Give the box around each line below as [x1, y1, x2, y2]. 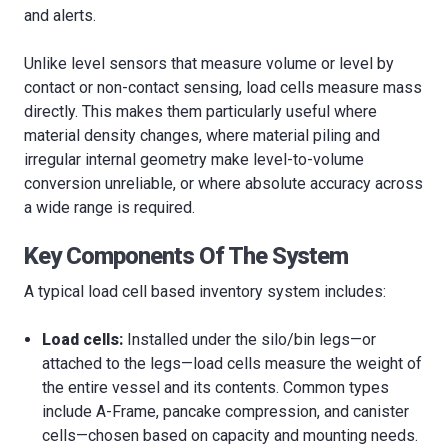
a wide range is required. [24, 198, 195, 217]
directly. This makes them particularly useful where [24, 102, 377, 121]
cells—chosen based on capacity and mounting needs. [42, 426, 419, 445]
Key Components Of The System [24, 242, 348, 270]
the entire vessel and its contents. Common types [42, 378, 390, 397]
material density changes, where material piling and [24, 126, 380, 145]
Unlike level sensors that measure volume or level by [24, 54, 394, 73]
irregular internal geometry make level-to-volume [24, 150, 364, 169]
